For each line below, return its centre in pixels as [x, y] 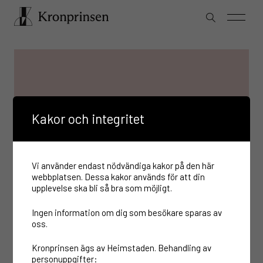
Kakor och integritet [88, 119]
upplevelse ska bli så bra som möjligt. [102, 188]
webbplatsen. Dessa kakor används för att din [119, 177]
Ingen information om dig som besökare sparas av [127, 212]
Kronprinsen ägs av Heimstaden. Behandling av [122, 248]
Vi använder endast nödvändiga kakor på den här [123, 166]
